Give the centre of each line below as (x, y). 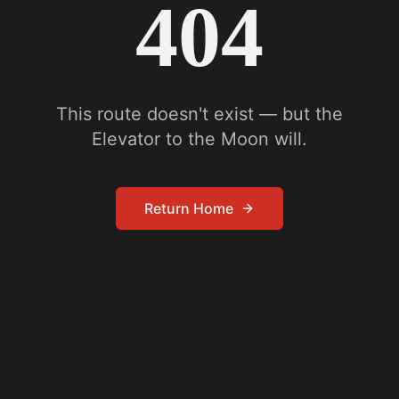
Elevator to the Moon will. (199, 139)
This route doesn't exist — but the (199, 114)
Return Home (189, 209)
